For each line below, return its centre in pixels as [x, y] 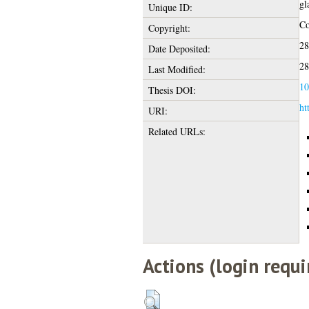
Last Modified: [177, 69]
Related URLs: [177, 131]
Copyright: [169, 28]
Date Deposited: [179, 48]
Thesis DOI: [172, 90]
